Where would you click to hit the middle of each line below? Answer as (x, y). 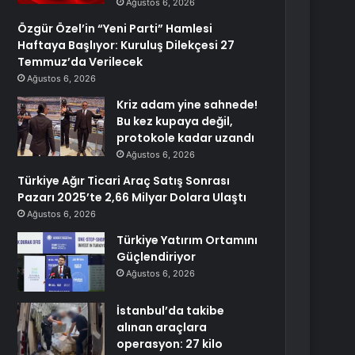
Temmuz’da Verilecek (80, 62)
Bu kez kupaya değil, (175, 121)
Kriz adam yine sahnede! (187, 105)
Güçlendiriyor (157, 257)
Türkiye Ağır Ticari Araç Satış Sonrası (124, 181)
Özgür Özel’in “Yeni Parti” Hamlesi (115, 29)
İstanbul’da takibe (171, 311)
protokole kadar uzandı (186, 138)
